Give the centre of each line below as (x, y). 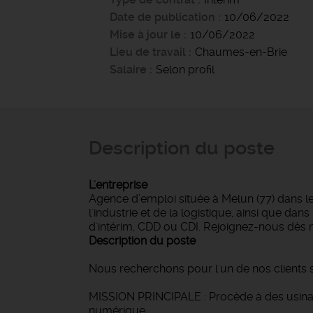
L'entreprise (118, 185)
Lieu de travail (148, 52)
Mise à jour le (145, 35)
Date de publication (164, 17)
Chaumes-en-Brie (241, 52)
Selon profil (185, 70)
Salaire (128, 70)
